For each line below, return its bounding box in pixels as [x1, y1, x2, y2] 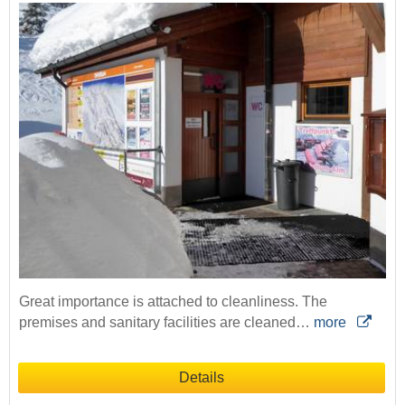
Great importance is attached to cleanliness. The [19, 293, 327, 309]
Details [179, 369, 224, 385]
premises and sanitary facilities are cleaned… [19, 314, 314, 330]
